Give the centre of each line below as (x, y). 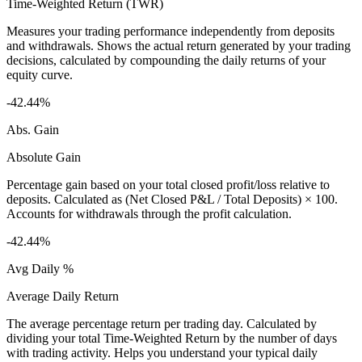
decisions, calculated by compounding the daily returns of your (166, 61)
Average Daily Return (63, 297)
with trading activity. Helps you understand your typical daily (162, 353)
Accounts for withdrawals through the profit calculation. (149, 214)
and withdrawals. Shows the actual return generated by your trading (179, 46)
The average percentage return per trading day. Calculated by (162, 324)
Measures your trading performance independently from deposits (170, 32)
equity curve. (40, 75)
